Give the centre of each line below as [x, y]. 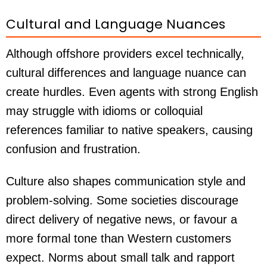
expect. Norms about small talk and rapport [120, 258]
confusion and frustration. [73, 149]
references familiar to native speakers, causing [129, 130]
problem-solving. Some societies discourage [122, 201]
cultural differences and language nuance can [126, 73]
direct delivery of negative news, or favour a [122, 220]
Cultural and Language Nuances [116, 24]
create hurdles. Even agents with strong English [132, 92]
